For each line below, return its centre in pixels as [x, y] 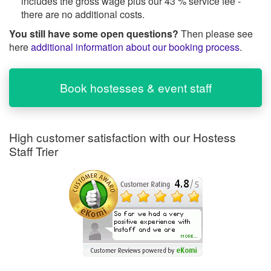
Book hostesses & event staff [135, 88]
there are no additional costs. [83, 14]
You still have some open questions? [94, 34]
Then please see [216, 34]
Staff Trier [34, 151]
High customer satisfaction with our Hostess [122, 137]
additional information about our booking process [135, 47]
